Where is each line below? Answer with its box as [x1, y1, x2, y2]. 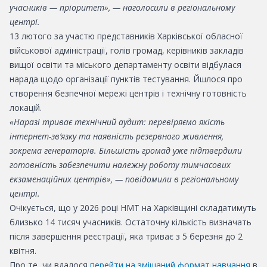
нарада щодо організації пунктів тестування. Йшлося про [10, 73, 243, 85]
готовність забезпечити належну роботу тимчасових [10, 159, 231, 170]
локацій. [10, 102, 42, 113]
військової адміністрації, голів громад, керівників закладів [10, 45, 244, 56]
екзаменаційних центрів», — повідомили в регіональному [10, 173, 238, 185]
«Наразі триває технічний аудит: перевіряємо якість [10, 116, 225, 128]
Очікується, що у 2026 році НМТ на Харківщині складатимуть [10, 202, 256, 213]
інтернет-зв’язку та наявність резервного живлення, [10, 131, 223, 142]
